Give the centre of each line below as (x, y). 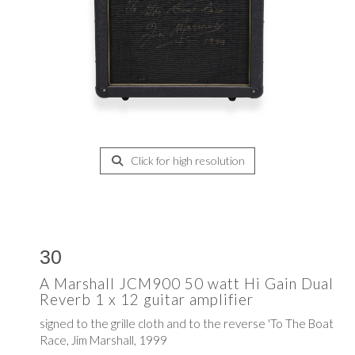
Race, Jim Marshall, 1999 (103, 340)
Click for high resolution (186, 161)
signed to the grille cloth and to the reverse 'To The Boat (187, 323)
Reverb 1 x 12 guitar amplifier (147, 299)
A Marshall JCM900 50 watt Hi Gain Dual (187, 283)
